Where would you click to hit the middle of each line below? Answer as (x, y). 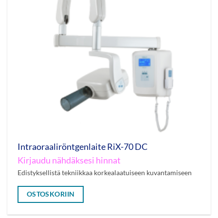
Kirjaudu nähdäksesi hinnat (69, 160)
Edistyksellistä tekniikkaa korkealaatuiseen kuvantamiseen (104, 173)
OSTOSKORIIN (51, 194)
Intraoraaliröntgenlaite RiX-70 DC (82, 146)
